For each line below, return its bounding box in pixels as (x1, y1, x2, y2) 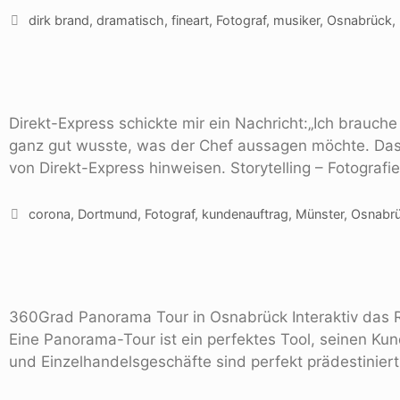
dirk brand (28, 12, 89, 28)
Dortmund (77, 206, 137, 222)
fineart (171, 12, 209, 28)
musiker (272, 12, 320, 28)
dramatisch (96, 12, 164, 28)
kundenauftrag (201, 206, 288, 222)
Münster (295, 206, 344, 222)
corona (28, 206, 71, 222)
